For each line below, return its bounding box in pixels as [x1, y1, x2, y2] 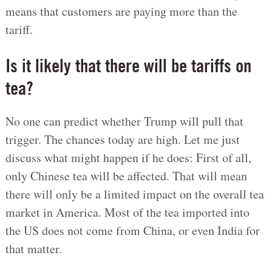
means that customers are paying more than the [5, 3, 237, 20]
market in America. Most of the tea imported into [5, 204, 250, 221]
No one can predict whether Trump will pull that [5, 113, 243, 130]
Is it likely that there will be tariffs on [5, 59, 251, 78]
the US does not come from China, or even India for [5, 222, 260, 239]
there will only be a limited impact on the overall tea [5, 186, 264, 203]
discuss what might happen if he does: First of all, [5, 149, 251, 166]
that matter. [5, 240, 66, 257]
